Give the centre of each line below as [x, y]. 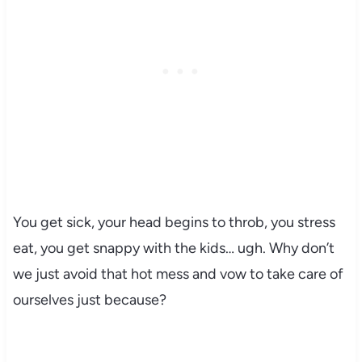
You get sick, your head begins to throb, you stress [174, 222]
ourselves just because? [89, 299]
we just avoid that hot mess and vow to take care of [178, 274]
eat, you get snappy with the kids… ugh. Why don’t [173, 248]
